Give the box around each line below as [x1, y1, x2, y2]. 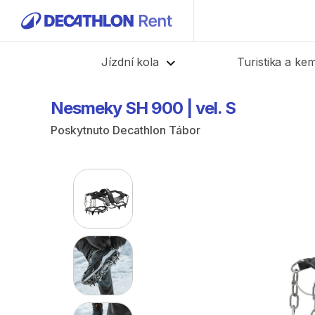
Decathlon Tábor [112, 123, 200, 137]
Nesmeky [51, 98, 122, 118]
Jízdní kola [101, 55, 159, 69]
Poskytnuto [51, 123, 112, 137]
